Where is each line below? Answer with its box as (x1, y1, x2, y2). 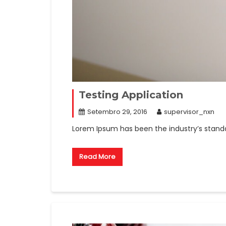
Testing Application (79, 88, 183, 101)
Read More (79, 151, 116, 161)
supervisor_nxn (164, 106, 214, 117)
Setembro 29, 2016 (87, 106, 147, 117)
